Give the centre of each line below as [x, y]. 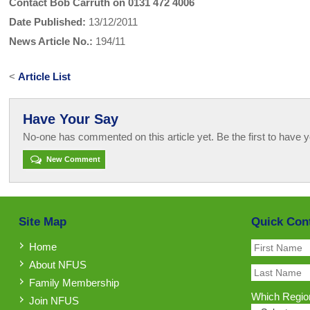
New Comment [72, 159]
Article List [45, 77]
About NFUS [57, 264]
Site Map [42, 221]
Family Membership [74, 282]
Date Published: [48, 22]
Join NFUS [54, 300]
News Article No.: [51, 42]
